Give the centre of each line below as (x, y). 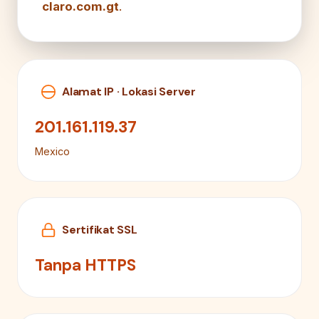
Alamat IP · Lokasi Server (129, 92)
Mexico (52, 151)
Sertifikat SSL (100, 230)
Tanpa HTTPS (85, 265)
